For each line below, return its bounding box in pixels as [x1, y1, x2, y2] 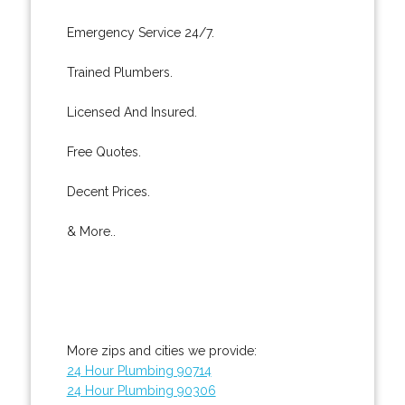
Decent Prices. [66, 184, 150, 199]
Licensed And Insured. [66, 104, 197, 119]
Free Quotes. [66, 144, 141, 159]
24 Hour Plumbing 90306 [66, 382, 216, 398]
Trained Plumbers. [66, 64, 173, 80]
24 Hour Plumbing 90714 [66, 363, 212, 378]
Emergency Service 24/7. [66, 24, 214, 40]
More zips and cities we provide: [66, 343, 257, 358]
